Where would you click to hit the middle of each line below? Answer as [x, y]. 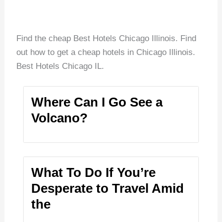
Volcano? [60, 118]
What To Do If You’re [94, 173]
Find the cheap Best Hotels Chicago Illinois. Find [107, 38]
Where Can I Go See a [97, 102]
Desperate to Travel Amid [108, 189]
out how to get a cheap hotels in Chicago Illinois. [106, 52]
